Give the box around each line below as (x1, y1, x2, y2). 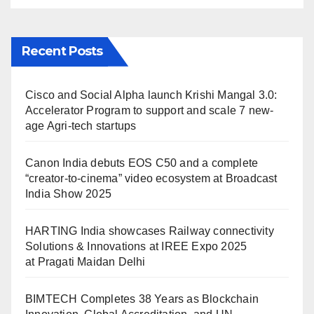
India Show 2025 (25, 187, 111, 200)
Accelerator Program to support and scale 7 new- (25, 104, 274, 116)
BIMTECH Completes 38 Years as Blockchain (25, 292, 259, 305)
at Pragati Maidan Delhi (25, 255, 146, 268)
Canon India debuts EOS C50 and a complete (25, 156, 259, 169)
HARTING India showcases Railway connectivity (25, 224, 274, 237)
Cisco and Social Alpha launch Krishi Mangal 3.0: (25, 88, 278, 101)
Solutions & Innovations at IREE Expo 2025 (25, 240, 247, 252)
